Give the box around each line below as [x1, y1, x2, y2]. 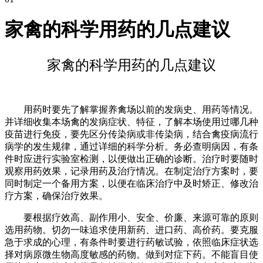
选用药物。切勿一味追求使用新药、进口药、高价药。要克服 [5, 224, 258, 235]
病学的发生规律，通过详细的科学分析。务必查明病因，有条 [5, 141, 258, 151]
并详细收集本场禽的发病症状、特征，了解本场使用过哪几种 [5, 116, 258, 127]
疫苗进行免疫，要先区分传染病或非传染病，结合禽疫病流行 [5, 129, 258, 139]
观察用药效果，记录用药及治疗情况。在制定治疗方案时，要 [5, 166, 258, 176]
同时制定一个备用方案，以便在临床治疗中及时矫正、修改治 [5, 178, 258, 188]
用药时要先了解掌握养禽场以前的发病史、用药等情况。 [5, 104, 258, 114]
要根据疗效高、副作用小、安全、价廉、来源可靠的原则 [5, 212, 258, 222]
